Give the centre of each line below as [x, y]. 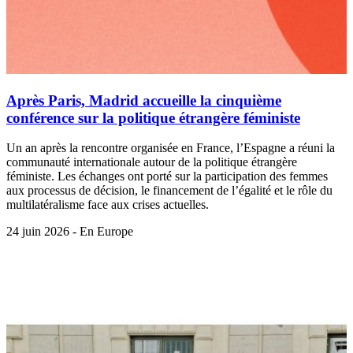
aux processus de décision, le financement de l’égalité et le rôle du [169, 191]
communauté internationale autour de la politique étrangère [152, 162]
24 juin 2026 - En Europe [70, 232]
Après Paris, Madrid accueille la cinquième [144, 100]
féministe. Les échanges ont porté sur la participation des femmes [167, 176]
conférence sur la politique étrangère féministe [153, 117]
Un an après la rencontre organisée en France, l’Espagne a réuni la [171, 148]
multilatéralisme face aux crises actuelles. [108, 205]
